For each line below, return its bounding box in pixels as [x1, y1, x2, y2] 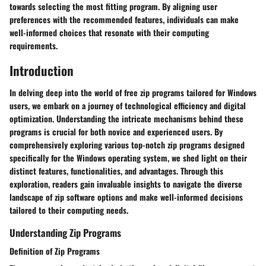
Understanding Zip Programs [9, 225, 121, 240]
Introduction [9, 61, 74, 80]
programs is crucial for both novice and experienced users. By [9, 125, 223, 138]
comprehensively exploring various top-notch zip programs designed [9, 138, 245, 151]
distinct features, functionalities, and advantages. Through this [9, 164, 223, 177]
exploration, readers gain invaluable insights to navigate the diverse [9, 178, 242, 190]
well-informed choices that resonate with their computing [9, 26, 209, 39]
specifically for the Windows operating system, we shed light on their [9, 151, 247, 164]
